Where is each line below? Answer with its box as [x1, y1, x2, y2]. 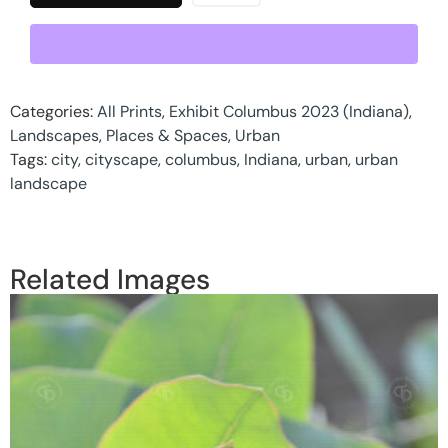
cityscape [85, 148, 158, 170]
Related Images [10, 260, 210, 298]
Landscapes [10, 124, 99, 146]
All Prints [97, 100, 162, 122]
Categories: [10, 100, 97, 122]
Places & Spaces [106, 124, 228, 146]
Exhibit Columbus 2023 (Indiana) [169, 100, 409, 122]
